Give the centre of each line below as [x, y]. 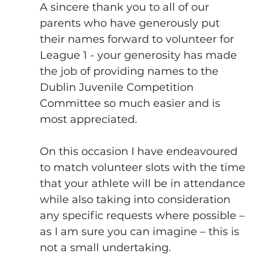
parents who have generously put [131, 23]
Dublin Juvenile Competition [118, 87]
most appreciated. [90, 119]
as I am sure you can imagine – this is [141, 231]
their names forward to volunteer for [138, 39]
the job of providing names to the [130, 71]
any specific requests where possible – [143, 215]
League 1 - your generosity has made [140, 55]
